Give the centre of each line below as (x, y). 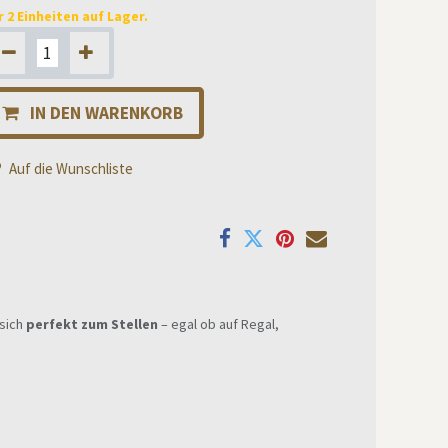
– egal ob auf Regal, (218, 324)
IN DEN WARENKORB (106, 113)
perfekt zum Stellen (92, 324)
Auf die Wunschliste (71, 168)
